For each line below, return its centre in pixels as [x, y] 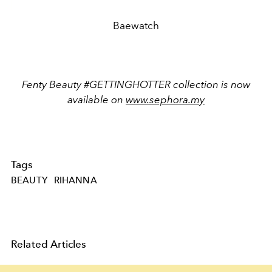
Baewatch [136, 25]
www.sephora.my [165, 99]
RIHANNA [75, 180]
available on [97, 99]
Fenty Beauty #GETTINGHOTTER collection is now [136, 84]
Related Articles [49, 244]
